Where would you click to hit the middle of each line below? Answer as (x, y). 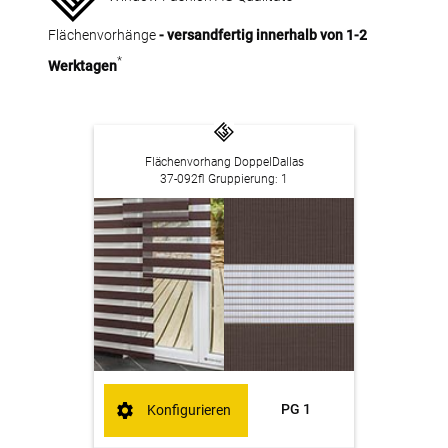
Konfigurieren (189, 410)
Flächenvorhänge (103, 35)
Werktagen (82, 65)
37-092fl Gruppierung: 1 (224, 178)
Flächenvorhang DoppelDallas (224, 161)
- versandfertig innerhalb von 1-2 (263, 35)
